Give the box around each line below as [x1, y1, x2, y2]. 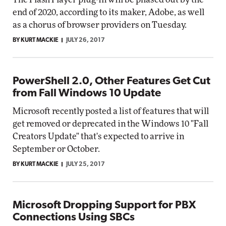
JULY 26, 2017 [66, 37, 105, 43]
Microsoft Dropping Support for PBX [13, 200, 196, 211]
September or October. [13, 145, 100, 153]
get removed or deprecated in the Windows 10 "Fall [13, 120, 208, 128]
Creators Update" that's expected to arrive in [13, 132, 184, 141]
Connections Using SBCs [13, 212, 135, 223]
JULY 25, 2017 [66, 161, 105, 167]
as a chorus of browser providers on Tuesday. [13, 21, 187, 29]
